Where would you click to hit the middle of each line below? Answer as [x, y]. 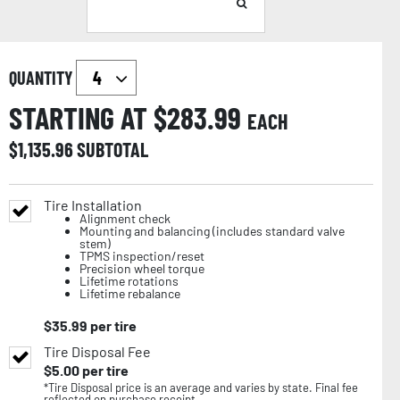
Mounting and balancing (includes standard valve [212, 230]
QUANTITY [42, 77]
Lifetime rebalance [130, 293]
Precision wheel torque [142, 268]
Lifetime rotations [129, 280]
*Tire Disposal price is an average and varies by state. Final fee [201, 387]
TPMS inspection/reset [142, 255]
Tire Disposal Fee [97, 351]
